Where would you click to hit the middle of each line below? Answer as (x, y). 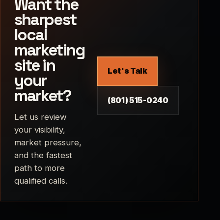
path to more (40, 168)
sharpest (45, 19)
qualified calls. (41, 180)
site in (35, 65)
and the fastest (43, 155)
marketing (49, 50)
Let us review (41, 117)
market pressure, (48, 142)
